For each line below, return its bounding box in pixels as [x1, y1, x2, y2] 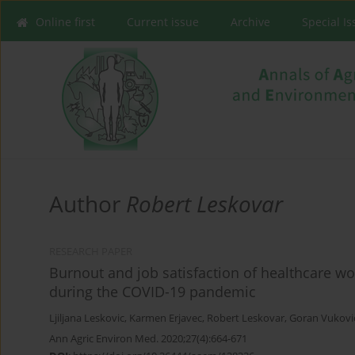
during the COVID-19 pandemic [49, 282, 256, 302]
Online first [36, 14, 95, 29]
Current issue [127, 14, 199, 29]
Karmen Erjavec [129, 311, 202, 326]
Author [49, 189, 126, 219]
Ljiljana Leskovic [49, 311, 124, 326]
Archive [231, 14, 270, 29]
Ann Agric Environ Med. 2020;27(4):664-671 [49, 331, 247, 346]
